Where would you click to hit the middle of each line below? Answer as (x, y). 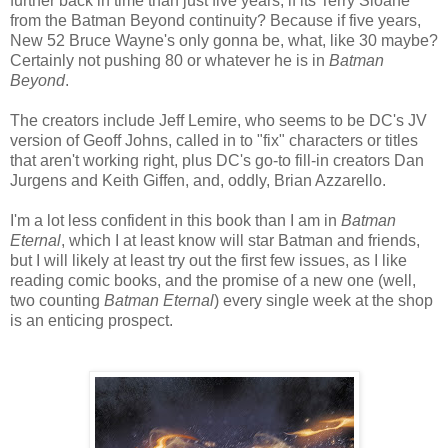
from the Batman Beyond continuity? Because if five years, (215, 20)
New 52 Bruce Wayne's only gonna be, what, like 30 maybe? (224, 40)
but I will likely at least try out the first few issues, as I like (208, 260)
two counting (57, 300)
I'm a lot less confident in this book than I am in (175, 220)
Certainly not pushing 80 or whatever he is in (169, 60)
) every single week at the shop (323, 300)
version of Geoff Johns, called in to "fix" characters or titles (214, 140)
